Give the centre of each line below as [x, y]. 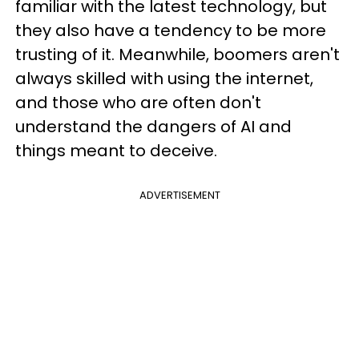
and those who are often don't [138, 103]
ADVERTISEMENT [179, 195]
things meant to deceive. [116, 151]
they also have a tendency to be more [171, 30]
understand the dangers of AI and [153, 127]
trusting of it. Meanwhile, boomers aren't [177, 54]
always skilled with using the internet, [164, 79]
